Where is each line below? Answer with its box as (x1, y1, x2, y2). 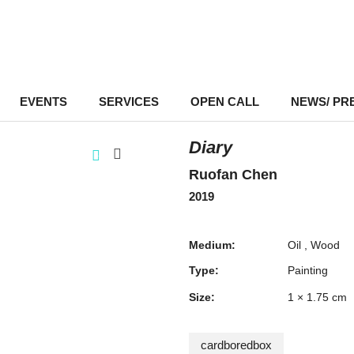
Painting (288, 264, 328, 277)
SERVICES (98, 95, 159, 108)
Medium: (189, 239, 235, 251)
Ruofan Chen (189, 167, 277, 183)
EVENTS (19, 95, 67, 108)
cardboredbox (201, 338, 272, 352)
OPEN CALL (190, 95, 259, 108)
